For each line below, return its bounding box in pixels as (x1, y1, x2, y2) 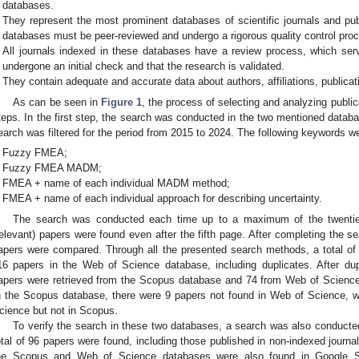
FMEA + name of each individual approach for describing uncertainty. (2, 192, 323, 205)
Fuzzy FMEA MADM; (2, 162, 103, 175)
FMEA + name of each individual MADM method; (2, 177, 231, 190)
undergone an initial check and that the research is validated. (2, 59, 285, 72)
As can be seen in (13, 95, 101, 108)
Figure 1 (100, 95, 142, 108)
